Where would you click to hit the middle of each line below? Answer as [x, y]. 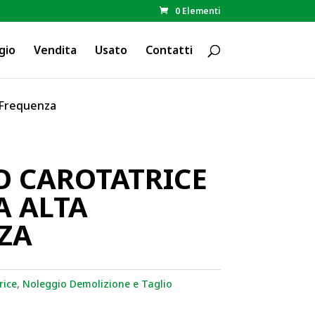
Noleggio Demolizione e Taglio [97, 284]
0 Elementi [198, 11]
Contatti [169, 50]
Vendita [55, 50]
